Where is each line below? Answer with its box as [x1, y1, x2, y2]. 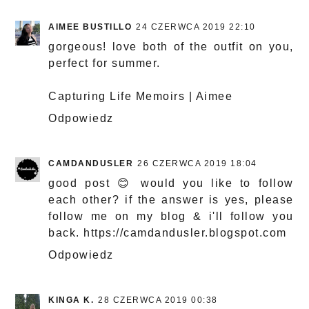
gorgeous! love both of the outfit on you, [48, 41, 294, 53]
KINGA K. [48, 295, 94, 306]
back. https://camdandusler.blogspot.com [48, 227, 287, 239]
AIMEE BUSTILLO [48, 22, 132, 32]
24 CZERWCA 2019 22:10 [136, 22, 256, 32]
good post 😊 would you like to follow [48, 177, 294, 190]
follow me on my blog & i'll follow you [48, 210, 294, 223]
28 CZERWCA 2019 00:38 [98, 295, 218, 306]
